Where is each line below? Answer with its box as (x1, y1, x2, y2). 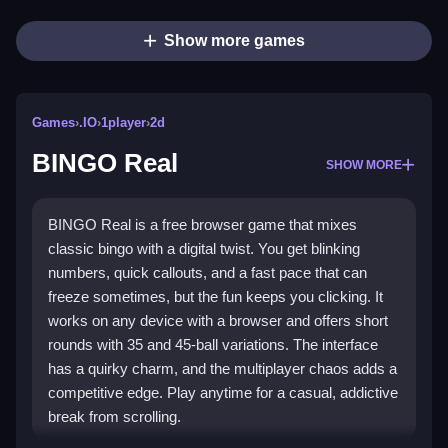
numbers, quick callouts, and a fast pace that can (48, 264, 367, 282)
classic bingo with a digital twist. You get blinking (48, 240, 360, 258)
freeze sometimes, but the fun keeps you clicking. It (48, 288, 383, 306)
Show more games (163, 32, 305, 50)
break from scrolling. (48, 408, 181, 426)
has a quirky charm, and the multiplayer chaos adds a (48, 360, 397, 378)
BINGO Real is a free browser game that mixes (48, 216, 357, 234)
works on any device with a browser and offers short (48, 312, 388, 330)
